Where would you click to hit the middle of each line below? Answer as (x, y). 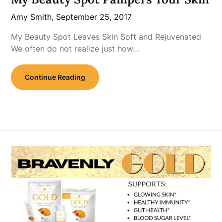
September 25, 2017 (94, 17)
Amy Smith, (34, 17)
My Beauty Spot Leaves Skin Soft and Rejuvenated (106, 37)
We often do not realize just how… (75, 49)
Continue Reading (55, 77)
